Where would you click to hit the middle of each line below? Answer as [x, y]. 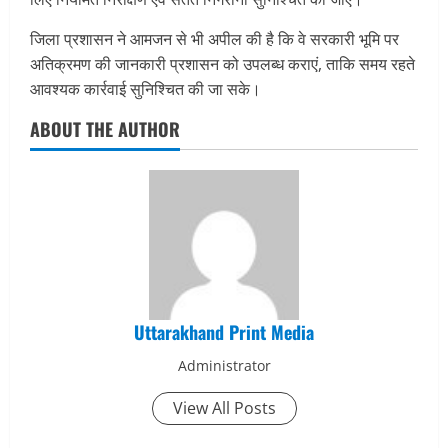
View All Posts [224, 407]
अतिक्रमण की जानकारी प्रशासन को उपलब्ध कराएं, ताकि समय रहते [222, 63]
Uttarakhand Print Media [224, 331]
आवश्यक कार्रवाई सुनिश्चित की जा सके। [145, 88]
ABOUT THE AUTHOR [105, 128]
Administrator [224, 365]
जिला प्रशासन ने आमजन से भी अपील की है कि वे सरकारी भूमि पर [214, 38]
